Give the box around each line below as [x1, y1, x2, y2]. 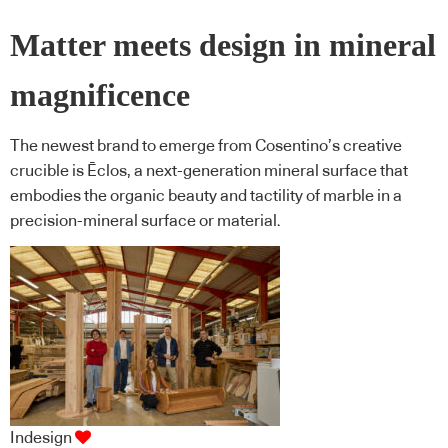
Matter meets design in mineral [10, 28, 436, 64]
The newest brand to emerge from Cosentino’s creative [10, 137, 402, 154]
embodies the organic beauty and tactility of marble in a [10, 187, 402, 204]
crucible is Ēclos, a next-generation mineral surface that [10, 162, 408, 179]
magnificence [10, 78, 190, 114]
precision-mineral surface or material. [10, 212, 281, 229]
